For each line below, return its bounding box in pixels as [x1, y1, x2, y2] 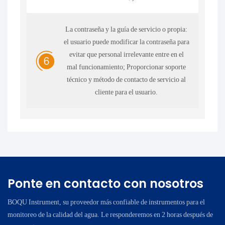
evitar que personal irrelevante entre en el [69, 50, 184, 58]
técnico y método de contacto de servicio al [67, 75, 186, 83]
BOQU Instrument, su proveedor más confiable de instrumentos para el [8, 198, 205, 206]
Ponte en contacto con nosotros [8, 175, 203, 192]
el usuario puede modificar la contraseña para [63, 37, 189, 46]
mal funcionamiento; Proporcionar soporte [67, 62, 186, 71]
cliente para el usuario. [95, 87, 158, 96]
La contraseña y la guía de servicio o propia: [65, 25, 188, 33]
